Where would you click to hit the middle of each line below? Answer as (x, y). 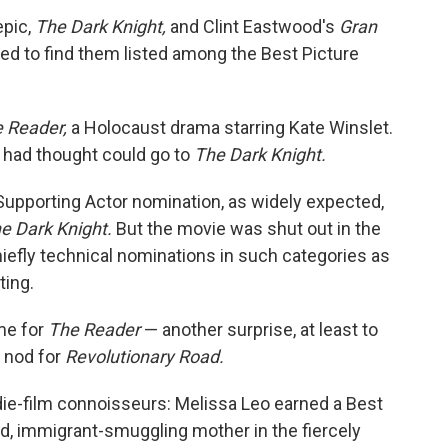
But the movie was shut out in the (246, 228)
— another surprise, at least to (259, 329)
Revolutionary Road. (144, 356)
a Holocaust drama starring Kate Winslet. (230, 127)
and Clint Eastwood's (252, 26)
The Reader (94, 329)
